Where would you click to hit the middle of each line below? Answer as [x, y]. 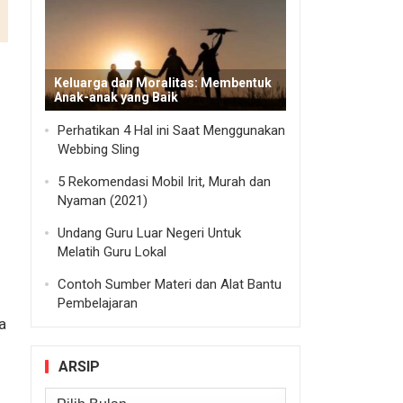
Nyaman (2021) [102, 200]
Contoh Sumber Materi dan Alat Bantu [169, 284]
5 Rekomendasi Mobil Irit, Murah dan [164, 181]
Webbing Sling [98, 149]
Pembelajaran [97, 303]
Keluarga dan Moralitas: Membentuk [162, 82]
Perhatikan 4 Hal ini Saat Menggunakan [171, 130]
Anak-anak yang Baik [116, 97]
